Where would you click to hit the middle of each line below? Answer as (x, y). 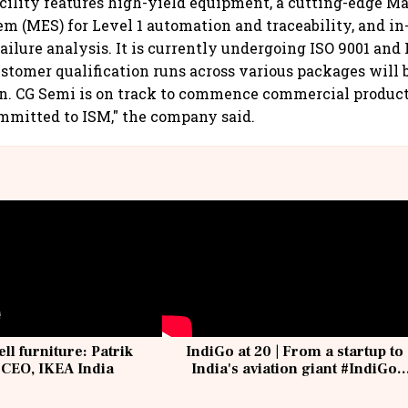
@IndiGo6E (294, 387)
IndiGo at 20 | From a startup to (294, 352)
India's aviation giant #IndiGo (295, 369)
